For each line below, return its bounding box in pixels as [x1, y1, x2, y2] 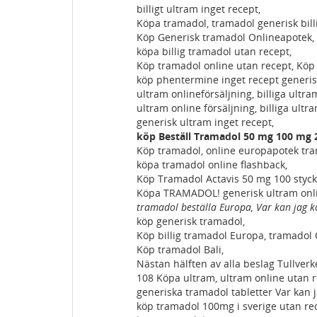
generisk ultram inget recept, [137, 115, 274, 129]
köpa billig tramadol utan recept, [137, 45, 292, 58]
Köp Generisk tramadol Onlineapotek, [137, 30, 314, 44]
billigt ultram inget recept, [137, 2, 260, 16]
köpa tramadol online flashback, [137, 158, 287, 171]
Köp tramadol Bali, [137, 243, 224, 256]
